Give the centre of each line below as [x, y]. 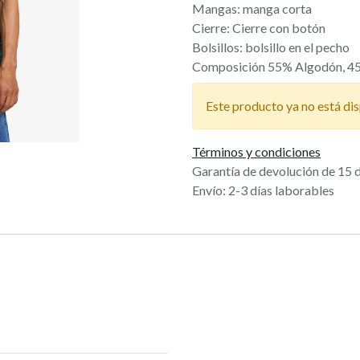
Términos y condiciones [256, 152]
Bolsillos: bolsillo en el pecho [271, 47]
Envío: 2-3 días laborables [263, 190]
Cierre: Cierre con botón [259, 28]
